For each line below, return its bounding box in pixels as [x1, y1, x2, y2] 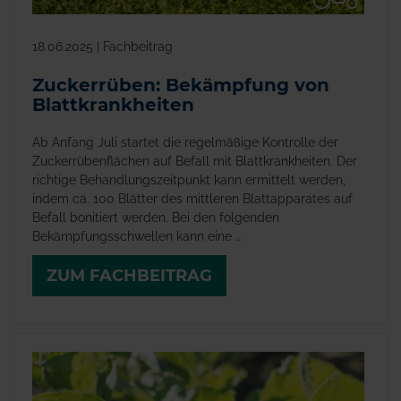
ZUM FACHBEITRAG [47, 266, 212, 286]
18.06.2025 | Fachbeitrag [32, 38, 173, 54]
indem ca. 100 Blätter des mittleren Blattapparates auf [32, 191, 353, 206]
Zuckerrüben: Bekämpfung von [32, 73, 329, 96]
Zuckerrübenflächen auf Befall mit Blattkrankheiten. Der [32, 153, 357, 168]
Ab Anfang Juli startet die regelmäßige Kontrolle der [32, 134, 338, 149]
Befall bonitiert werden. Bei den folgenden [32, 209, 279, 225]
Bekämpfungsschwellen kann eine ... [32, 228, 243, 243]
